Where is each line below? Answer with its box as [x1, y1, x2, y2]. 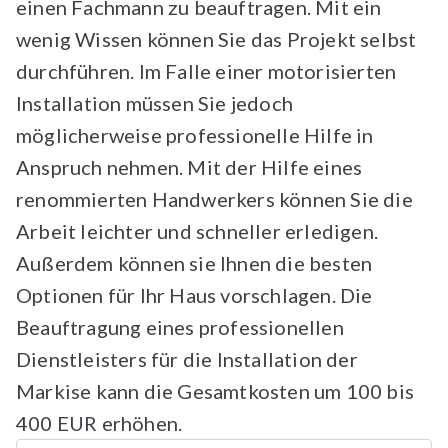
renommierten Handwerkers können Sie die [16, 187, 413, 211]
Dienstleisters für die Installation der [16, 347, 358, 371]
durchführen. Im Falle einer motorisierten [16, 59, 397, 83]
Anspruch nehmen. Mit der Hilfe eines [16, 155, 363, 179]
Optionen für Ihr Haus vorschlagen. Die [16, 283, 373, 307]
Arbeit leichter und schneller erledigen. [16, 219, 379, 243]
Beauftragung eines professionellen [16, 315, 344, 339]
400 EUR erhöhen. [16, 411, 187, 435]
